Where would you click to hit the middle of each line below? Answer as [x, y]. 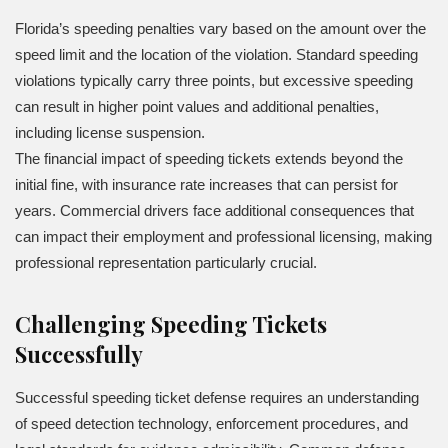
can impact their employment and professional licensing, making [223, 236]
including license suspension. [110, 132]
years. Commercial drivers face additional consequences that [214, 210]
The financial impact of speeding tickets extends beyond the [209, 158]
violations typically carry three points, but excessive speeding [214, 80]
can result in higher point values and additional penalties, [197, 106]
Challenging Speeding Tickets [171, 323]
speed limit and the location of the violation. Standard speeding [216, 54]
